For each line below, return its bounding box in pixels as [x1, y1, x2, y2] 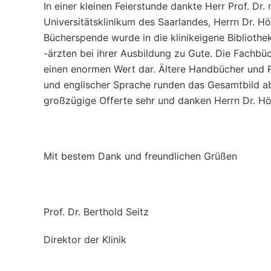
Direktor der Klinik [44, 233, 126, 246]
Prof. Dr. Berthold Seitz [44, 206, 149, 218]
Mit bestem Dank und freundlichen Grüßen [44, 150, 237, 162]
